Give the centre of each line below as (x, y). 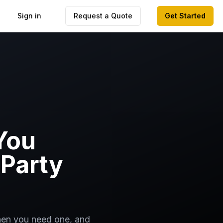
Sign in (29, 16)
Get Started (185, 16)
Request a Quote (103, 16)
